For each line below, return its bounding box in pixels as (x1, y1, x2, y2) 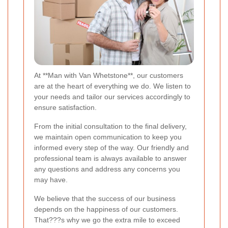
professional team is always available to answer (34, 154, 187, 163)
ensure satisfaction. (34, 103, 97, 112)
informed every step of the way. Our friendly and (34, 144, 189, 152)
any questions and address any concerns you (34, 165, 180, 174)
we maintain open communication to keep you (34, 133, 182, 141)
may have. (34, 176, 68, 184)
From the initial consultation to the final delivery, (34, 122, 187, 131)
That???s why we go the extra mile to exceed (34, 216, 180, 224)
